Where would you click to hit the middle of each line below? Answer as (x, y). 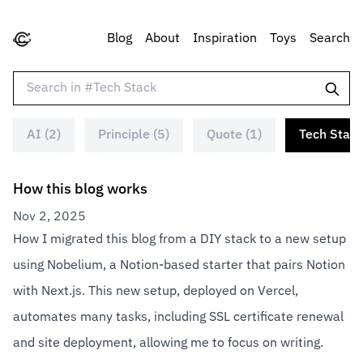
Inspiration (225, 39)
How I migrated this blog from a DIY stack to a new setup (179, 240)
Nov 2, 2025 (49, 217)
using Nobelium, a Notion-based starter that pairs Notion (179, 266)
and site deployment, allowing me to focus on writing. (168, 344)
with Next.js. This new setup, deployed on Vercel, (156, 292)
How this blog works (80, 190)
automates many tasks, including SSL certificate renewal (178, 318)
